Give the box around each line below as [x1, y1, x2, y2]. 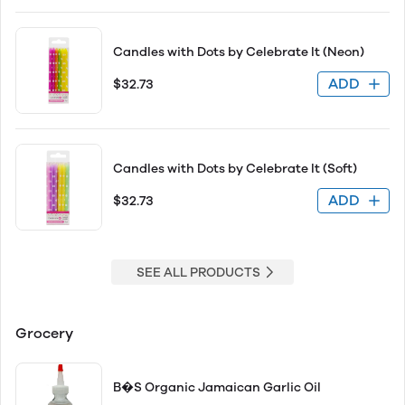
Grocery [15, 325, 73, 342]
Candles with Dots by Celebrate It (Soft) [113, 161, 357, 176]
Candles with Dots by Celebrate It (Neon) [113, 44, 364, 60]
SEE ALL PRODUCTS [136, 264, 260, 280]
